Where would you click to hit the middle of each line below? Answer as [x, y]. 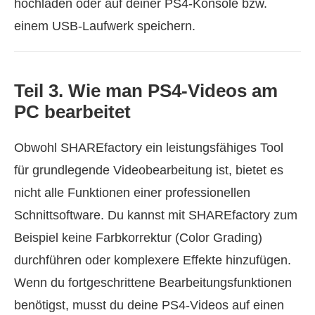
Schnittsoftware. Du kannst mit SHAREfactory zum [156, 216]
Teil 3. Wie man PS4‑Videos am [146, 91]
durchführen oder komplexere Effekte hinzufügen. [153, 261]
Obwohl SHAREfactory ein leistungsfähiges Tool [149, 148]
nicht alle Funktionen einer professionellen [132, 193]
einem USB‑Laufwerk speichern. [105, 26]
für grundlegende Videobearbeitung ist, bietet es [149, 171]
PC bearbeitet [72, 112]
